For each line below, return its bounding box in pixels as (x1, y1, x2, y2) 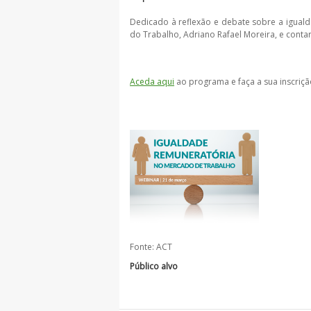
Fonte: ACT (130, 240, 172, 253)
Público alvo (130, 260, 178, 272)
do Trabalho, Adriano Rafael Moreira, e (130, 28, 284, 40)
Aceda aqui (130, 76, 174, 87)
